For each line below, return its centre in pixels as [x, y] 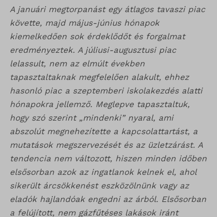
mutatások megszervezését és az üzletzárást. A [106, 145]
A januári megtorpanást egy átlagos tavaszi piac [108, 9]
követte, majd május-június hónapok [85, 23]
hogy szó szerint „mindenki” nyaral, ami [92, 118]
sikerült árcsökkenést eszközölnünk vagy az [99, 186]
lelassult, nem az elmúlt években [77, 64]
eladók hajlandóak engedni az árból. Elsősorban [108, 199]
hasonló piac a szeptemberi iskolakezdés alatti [106, 91]
